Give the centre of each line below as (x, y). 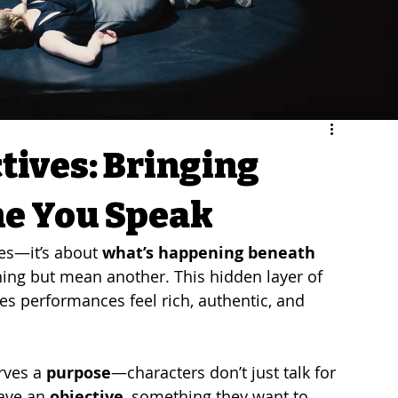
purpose (79, 372)
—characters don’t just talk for (226, 372)
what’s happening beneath (211, 252)
